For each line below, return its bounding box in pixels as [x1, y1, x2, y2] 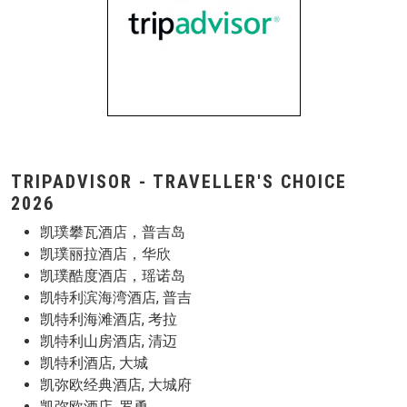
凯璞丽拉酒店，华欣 [40, 245, 171, 263]
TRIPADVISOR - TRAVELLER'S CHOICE [11, 171, 347, 193]
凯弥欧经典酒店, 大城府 [40, 376, 192, 393]
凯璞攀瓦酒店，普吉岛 [40, 223, 185, 241]
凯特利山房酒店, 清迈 [40, 333, 177, 350]
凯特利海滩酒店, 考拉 [40, 311, 177, 328]
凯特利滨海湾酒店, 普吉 [40, 289, 192, 306]
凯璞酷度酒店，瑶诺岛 [40, 267, 185, 284]
